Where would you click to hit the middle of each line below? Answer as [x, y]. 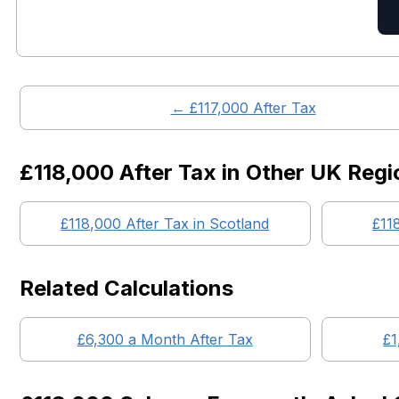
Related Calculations [126, 288]
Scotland [240, 224]
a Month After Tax [188, 339]
